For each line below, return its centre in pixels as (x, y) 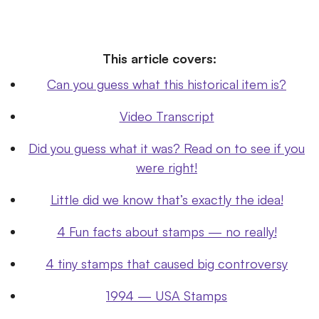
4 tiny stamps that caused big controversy (167, 263)
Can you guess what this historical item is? (167, 84)
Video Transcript (167, 116)
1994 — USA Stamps (167, 295)
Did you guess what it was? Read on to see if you (167, 148)
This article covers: (159, 59)
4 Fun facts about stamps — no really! (167, 231)
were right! (167, 167)
